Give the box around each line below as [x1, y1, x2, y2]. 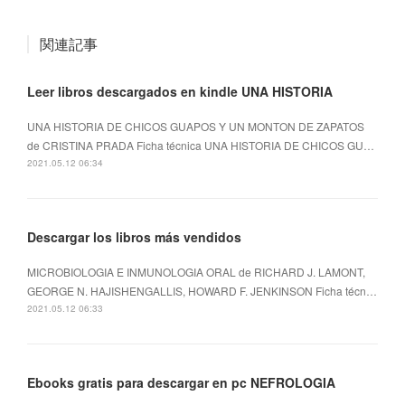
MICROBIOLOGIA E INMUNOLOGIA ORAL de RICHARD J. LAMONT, [27, 264, 365, 280]
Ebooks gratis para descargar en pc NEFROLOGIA [27, 373, 335, 392]
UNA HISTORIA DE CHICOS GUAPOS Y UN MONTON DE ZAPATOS [27, 118, 364, 135]
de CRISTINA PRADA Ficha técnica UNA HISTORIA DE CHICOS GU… [27, 137, 374, 154]
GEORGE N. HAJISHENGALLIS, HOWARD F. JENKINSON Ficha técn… [27, 283, 377, 299]
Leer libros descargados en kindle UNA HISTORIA [27, 82, 333, 101]
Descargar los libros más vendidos [27, 228, 241, 247]
